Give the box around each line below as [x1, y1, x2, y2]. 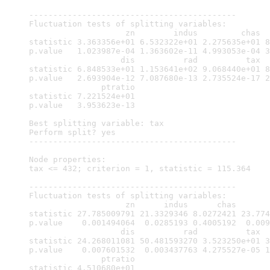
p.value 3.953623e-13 [29, 101, 135, 110]
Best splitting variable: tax [29, 119, 164, 128]
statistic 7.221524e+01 [29, 92, 135, 101]
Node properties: [29, 155, 106, 164]
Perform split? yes [29, 128, 116, 137]
